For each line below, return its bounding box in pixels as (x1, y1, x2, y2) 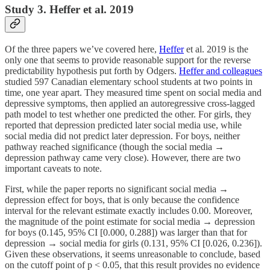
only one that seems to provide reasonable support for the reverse (5, 54, 251, 65)
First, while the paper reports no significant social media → (5, 183, 228, 194)
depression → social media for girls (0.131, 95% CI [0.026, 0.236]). (5, 237, 262, 248)
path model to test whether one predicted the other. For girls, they (5, 108, 251, 119)
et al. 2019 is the (184, 43, 248, 54)
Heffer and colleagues (179, 65, 262, 76)
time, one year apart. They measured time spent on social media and (5, 87, 262, 98)
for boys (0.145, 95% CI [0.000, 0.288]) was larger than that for (5, 227, 247, 237)
